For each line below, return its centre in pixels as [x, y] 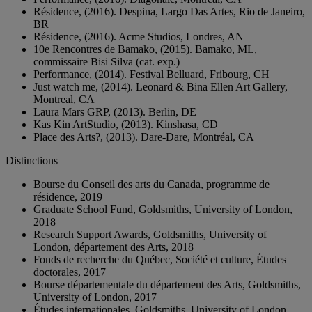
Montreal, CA [64, 99]
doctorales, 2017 [70, 272]
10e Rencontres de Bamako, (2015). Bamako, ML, [145, 49]
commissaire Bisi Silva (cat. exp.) [107, 61]
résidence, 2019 [68, 196]
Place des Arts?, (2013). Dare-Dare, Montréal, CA [144, 136]
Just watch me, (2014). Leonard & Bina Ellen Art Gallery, [161, 86]
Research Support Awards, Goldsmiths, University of [150, 234]
